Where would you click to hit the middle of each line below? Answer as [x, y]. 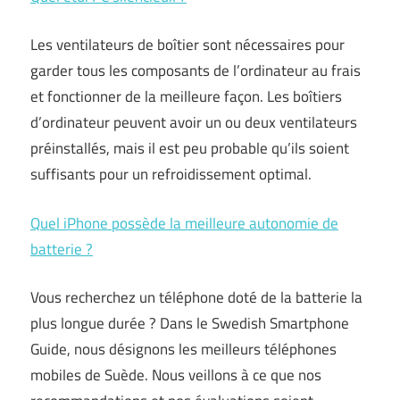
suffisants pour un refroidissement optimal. [171, 174]
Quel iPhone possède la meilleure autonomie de [184, 223]
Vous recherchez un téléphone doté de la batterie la [196, 297]
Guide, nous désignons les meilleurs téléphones [183, 349]
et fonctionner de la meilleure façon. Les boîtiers [186, 96]
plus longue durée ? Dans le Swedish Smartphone [190, 323]
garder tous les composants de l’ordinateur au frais [196, 71]
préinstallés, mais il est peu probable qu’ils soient [190, 148]
